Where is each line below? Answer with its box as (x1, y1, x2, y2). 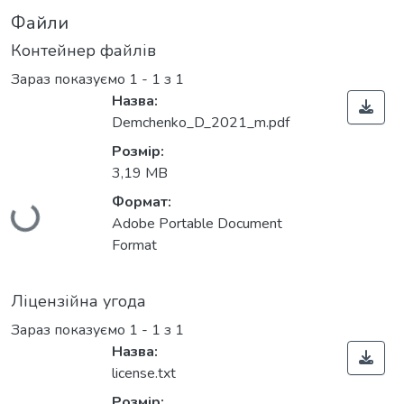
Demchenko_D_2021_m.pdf (112, 113, 289, 133)
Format (112, 235, 157, 256)
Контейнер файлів (11, 40, 156, 61)
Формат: (112, 192, 171, 213)
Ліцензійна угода (11, 290, 146, 313)
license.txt (112, 363, 176, 384)
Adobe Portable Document (112, 214, 282, 234)
